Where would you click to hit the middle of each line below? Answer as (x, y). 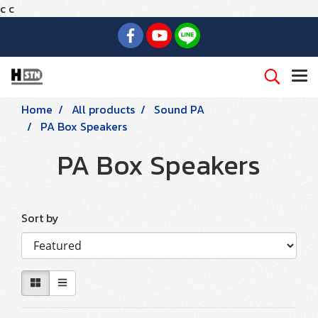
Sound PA (179, 109)
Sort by (44, 218)
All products (103, 109)
